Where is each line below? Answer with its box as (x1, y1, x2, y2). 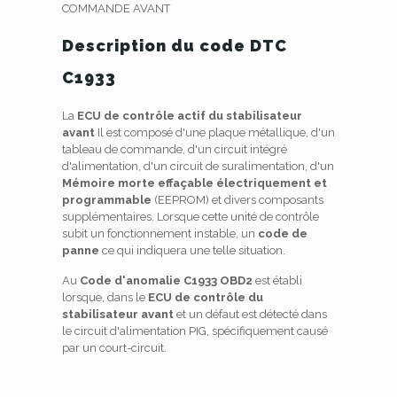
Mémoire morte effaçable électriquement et (61, 176, 327, 190)
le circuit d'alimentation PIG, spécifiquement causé (61, 324, 328, 338)
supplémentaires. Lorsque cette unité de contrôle (61, 210, 319, 223)
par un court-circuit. (61, 341, 167, 354)
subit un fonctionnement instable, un (61, 227, 258, 240)
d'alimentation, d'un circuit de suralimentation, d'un (61, 160, 334, 173)
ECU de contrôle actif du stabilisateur (76, 109, 302, 122)
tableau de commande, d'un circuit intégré (61, 143, 287, 156)
